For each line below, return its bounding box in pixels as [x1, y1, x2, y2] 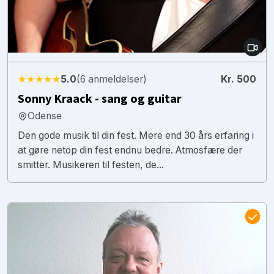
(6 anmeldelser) [76, 73, 147, 85]
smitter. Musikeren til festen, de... [18, 158, 164, 171]
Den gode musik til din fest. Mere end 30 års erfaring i [18, 129, 254, 141]
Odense [28, 109, 62, 122]
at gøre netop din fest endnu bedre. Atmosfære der [18, 144, 242, 156]
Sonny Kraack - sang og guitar [18, 90, 182, 108]
